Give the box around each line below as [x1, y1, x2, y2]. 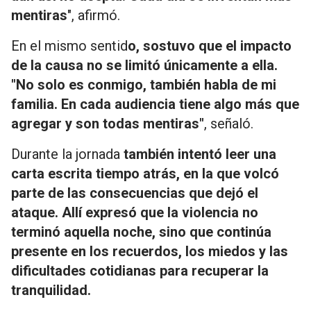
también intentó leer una [120, 145, 276, 162]
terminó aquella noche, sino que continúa [11, 223, 271, 240]
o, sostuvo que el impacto [128, 37, 292, 54]
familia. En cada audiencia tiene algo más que [11, 95, 299, 112]
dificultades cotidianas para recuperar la [11, 262, 269, 279]
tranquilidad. [11, 281, 91, 299]
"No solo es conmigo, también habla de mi [11, 76, 276, 93]
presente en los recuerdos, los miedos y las [11, 242, 288, 260]
